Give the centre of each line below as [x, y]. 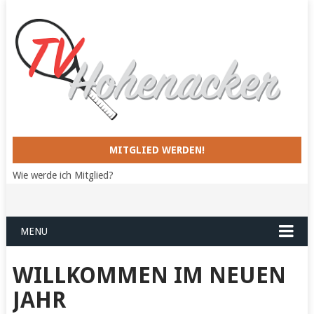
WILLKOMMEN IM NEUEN [149, 276]
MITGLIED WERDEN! [157, 150]
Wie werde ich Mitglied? [63, 176]
